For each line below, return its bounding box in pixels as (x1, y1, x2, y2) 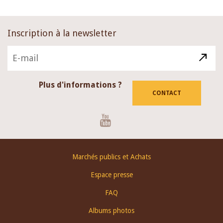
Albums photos (89, 207, 134, 215)
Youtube (120, 113, 143, 120)
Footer (7, 150, 26, 157)
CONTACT (152, 90, 181, 97)
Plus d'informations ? (38, 80, 122, 90)
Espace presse (90, 171, 133, 179)
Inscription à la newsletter (7, 28, 116, 38)
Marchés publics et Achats (72, 153, 151, 161)
